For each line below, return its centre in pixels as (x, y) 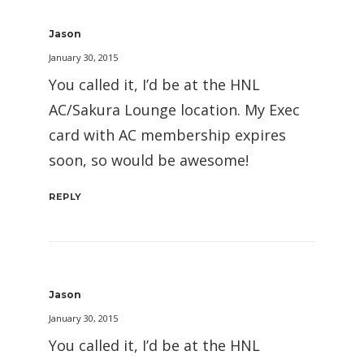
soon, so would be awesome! (149, 160)
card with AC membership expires (167, 135)
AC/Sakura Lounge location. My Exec (174, 110)
